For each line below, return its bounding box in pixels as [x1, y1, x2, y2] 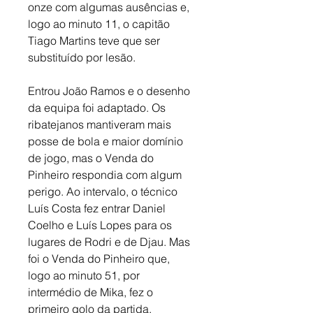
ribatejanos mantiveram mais [28, 117, 174, 132]
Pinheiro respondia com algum [28, 168, 184, 182]
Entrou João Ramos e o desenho [28, 84, 193, 99]
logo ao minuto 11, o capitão [28, 17, 173, 31]
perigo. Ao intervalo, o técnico [28, 184, 180, 199]
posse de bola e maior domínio [28, 134, 186, 149]
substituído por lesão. [28, 50, 138, 65]
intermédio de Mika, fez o [28, 285, 156, 300]
